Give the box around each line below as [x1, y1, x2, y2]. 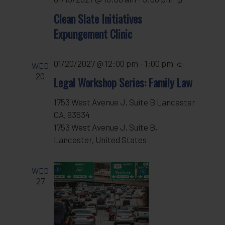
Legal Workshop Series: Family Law [54, 74, 193, 90]
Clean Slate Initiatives [54, 10, 143, 27]
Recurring [182, 58, 219, 69]
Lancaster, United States [54, 134, 147, 145]
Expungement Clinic [54, 25, 133, 42]
